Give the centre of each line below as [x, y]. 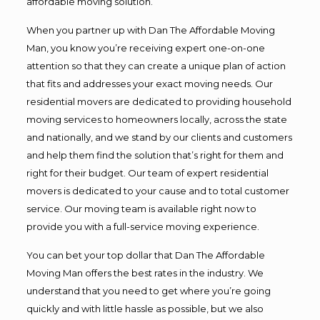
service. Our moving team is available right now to [141, 208]
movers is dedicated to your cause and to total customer [157, 190]
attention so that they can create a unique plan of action [156, 65]
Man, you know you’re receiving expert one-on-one [145, 47]
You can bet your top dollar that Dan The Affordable [145, 255]
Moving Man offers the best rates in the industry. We [145, 272]
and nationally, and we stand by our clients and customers [159, 137]
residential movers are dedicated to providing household [159, 101]
